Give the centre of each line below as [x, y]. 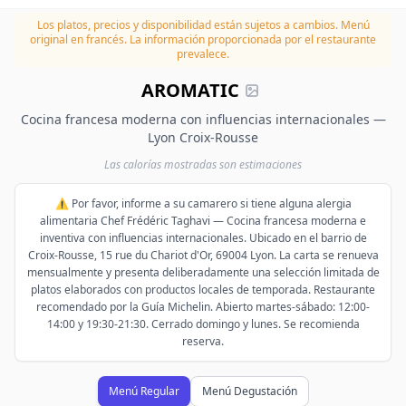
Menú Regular [144, 391]
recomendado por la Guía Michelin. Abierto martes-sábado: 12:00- [203, 307]
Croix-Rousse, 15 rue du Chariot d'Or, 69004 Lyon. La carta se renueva [203, 255]
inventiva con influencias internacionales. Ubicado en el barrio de [203, 238]
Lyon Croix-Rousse [203, 137]
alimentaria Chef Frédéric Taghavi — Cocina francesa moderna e [203, 221]
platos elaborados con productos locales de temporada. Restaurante [203, 290]
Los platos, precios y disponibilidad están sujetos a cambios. [187, 25]
